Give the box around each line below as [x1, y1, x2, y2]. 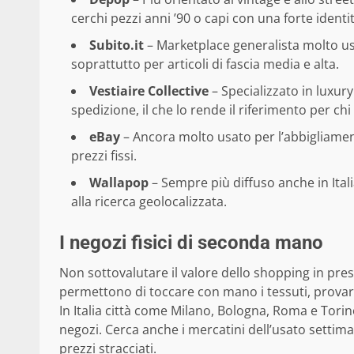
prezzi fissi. [71, 147, 137, 165]
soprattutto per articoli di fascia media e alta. [71, 55, 339, 73]
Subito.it [89, 36, 144, 55]
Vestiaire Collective [89, 82, 209, 100]
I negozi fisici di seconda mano [59, 232, 323, 254]
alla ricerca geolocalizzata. [71, 193, 227, 211]
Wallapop [89, 174, 149, 192]
